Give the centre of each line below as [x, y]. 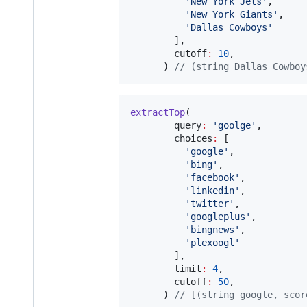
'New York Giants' [232, 14]
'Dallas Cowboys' [229, 27]
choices [171, 138]
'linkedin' [212, 190]
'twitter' [210, 203]
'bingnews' [212, 229]
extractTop [158, 112]
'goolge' [234, 125]
